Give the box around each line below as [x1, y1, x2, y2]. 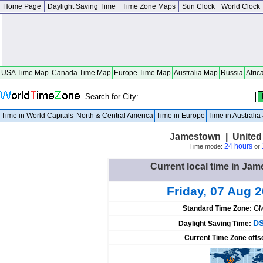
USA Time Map [1, 69, 49, 77]
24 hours [224, 142, 252, 150]
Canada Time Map [52, 69, 111, 77]
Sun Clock [182, 2, 215, 11]
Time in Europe [156, 112, 205, 120]
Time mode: [188, 143, 224, 150]
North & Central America [76, 112, 153, 120]
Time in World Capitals [1, 112, 73, 120]
